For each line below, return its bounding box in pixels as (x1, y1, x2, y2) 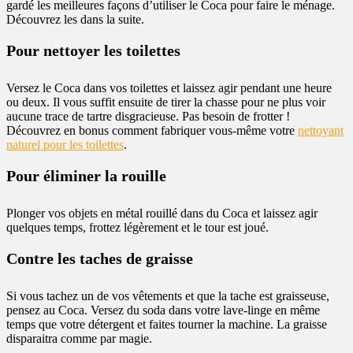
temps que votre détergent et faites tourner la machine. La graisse (6, 318, 327, 331)
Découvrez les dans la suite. (6, 13, 144, 26)
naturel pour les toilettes (6, 138, 124, 151)
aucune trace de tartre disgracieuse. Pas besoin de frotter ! (6, 110, 290, 123)
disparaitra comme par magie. (6, 332, 152, 345)
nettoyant (298, 124, 344, 137)
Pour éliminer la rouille (6, 167, 166, 184)
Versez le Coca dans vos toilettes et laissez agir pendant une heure (6, 81, 332, 95)
